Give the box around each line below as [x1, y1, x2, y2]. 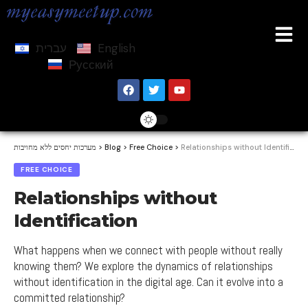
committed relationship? [14, 289, 125, 305]
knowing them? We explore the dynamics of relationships [14, 258, 273, 274]
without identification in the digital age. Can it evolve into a [14, 274, 283, 289]
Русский [68, 56, 113, 72]
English [98, 41, 135, 56]
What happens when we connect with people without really [14, 242, 283, 258]
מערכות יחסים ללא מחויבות [14, 142, 96, 152]
